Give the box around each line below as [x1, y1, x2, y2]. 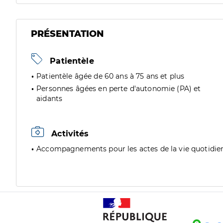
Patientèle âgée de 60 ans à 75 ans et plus [36, 72, 185, 81]
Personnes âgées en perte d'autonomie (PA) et [36, 84, 201, 93]
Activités [49, 129, 89, 138]
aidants [36, 94, 63, 103]
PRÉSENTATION [31, 28, 104, 39]
